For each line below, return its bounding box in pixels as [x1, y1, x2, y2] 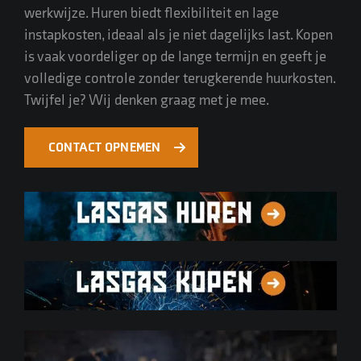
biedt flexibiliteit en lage [127, 5, 279, 22]
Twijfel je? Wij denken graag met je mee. [24, 92, 269, 109]
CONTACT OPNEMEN [48, 139, 161, 156]
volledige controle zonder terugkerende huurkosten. [24, 70, 335, 87]
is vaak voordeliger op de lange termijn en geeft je [24, 48, 326, 65]
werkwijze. [24, 5, 91, 22]
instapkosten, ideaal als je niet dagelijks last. [24, 27, 296, 44]
